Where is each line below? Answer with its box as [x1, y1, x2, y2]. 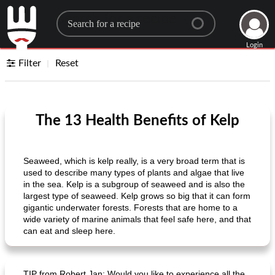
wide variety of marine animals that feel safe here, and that [23, 214, 251, 224]
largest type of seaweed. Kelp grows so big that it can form [23, 191, 250, 201]
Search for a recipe [56, 12, 177, 26]
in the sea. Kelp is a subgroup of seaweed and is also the [23, 179, 245, 189]
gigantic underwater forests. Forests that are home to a [23, 203, 238, 212]
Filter [18, 58, 42, 68]
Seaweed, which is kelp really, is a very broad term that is [23, 156, 245, 166]
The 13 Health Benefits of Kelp [36, 114, 239, 128]
